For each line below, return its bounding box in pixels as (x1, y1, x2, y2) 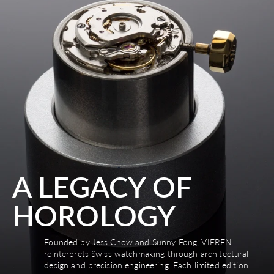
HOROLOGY (12, 198, 176, 232)
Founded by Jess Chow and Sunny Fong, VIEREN (44, 237, 232, 248)
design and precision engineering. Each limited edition (44, 260, 248, 271)
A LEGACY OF (12, 169, 192, 204)
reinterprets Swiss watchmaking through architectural (44, 248, 249, 259)
